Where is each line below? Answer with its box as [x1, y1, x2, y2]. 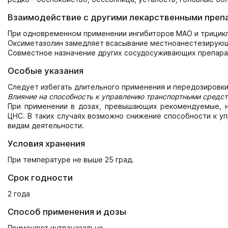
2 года [8, 189, 30, 198]
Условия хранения [8, 138, 85, 149]
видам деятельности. [8, 121, 84, 130]
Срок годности [8, 172, 73, 183]
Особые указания [8, 65, 83, 76]
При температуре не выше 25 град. [8, 155, 134, 164]
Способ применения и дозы [8, 206, 126, 217]
